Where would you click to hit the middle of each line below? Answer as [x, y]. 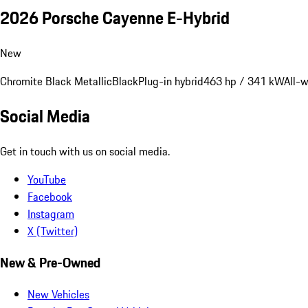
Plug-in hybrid [171, 81]
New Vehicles [58, 294]
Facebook [50, 197]
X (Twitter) [53, 231]
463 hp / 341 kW [244, 81]
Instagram [51, 214]
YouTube [47, 180]
